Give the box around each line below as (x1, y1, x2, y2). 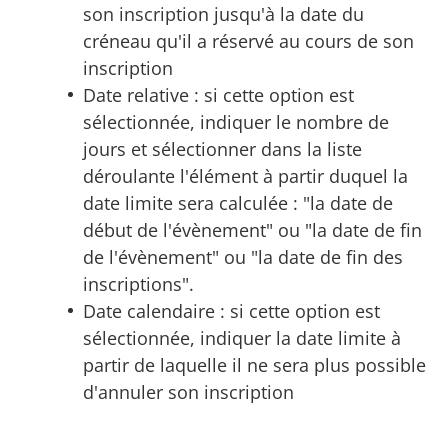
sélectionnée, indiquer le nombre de (82, 109, 389, 134)
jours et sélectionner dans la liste (82, 136, 362, 161)
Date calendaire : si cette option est (82, 298, 380, 323)
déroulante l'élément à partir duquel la (82, 163, 408, 188)
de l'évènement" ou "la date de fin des (82, 244, 403, 269)
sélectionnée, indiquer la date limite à (82, 325, 401, 350)
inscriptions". (82, 271, 194, 296)
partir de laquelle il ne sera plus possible (82, 352, 426, 377)
